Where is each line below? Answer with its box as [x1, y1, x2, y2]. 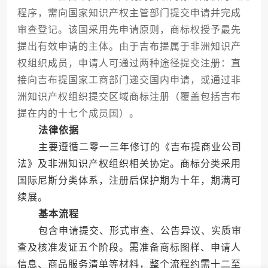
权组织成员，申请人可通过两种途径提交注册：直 [17, 58, 241, 69]
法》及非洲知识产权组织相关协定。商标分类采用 [17, 159, 241, 169]
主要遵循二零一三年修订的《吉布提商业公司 [17, 142, 242, 153]
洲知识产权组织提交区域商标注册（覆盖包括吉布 [17, 92, 241, 102]
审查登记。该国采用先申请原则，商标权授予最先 [17, 25, 241, 35]
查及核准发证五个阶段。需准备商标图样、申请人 [17, 242, 241, 253]
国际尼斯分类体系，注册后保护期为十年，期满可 [17, 175, 241, 186]
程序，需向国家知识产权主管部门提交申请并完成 [17, 8, 241, 19]
